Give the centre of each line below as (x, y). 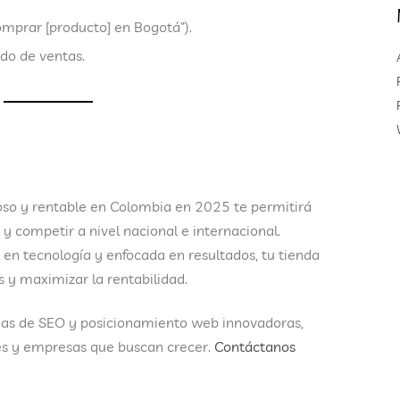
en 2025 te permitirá (242, 207)
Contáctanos (255, 347)
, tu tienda (287, 255)
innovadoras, (263, 323)
